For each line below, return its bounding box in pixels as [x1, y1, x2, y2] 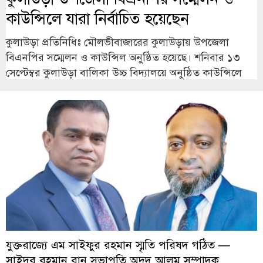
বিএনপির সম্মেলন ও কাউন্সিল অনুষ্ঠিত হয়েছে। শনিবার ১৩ [6, 48, 240, 64]
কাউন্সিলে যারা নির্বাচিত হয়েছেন [6, 5, 189, 29]
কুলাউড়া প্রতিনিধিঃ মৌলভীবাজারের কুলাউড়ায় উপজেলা [6, 33, 229, 49]
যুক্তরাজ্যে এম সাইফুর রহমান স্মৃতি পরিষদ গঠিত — [6, 235, 230, 252]
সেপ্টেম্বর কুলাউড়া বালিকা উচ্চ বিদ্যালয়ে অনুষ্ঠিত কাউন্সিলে [6, 63, 242, 79]
